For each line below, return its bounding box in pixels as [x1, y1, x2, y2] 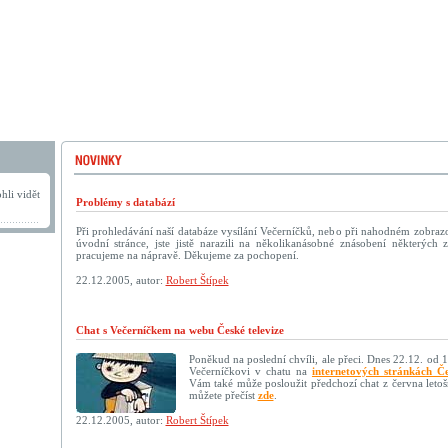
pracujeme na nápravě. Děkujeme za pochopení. [75, 249, 299, 261]
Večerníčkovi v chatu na [188, 365, 312, 377]
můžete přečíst [188, 389, 258, 401]
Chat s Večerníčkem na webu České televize [75, 324, 284, 336]
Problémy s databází [75, 196, 175, 208]
